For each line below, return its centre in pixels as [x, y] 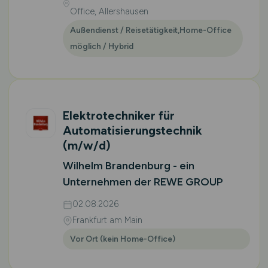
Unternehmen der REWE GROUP [143, 182]
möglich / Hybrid [101, 46]
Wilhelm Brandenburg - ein [128, 166]
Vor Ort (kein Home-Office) [122, 239]
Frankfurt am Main [107, 220]
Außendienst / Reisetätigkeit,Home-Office [150, 30]
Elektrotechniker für [118, 115]
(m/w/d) [86, 145]
